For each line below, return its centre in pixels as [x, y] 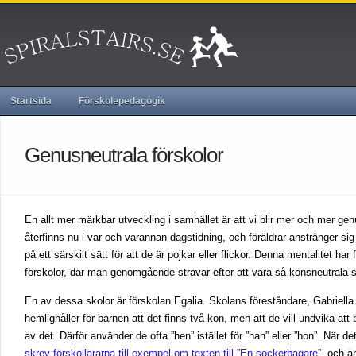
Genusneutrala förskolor [124, 155]
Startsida [31, 101]
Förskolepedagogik [122, 101]
